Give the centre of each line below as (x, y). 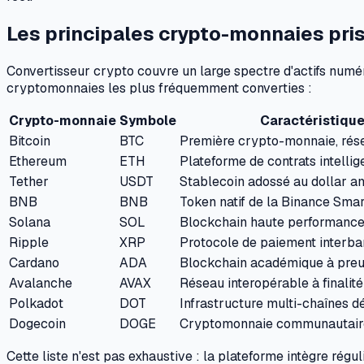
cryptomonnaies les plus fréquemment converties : (159, 88)
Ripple (29, 242)
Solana (30, 222)
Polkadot (36, 303)
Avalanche (41, 283)
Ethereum (38, 161)
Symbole (148, 120)
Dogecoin (37, 323)
